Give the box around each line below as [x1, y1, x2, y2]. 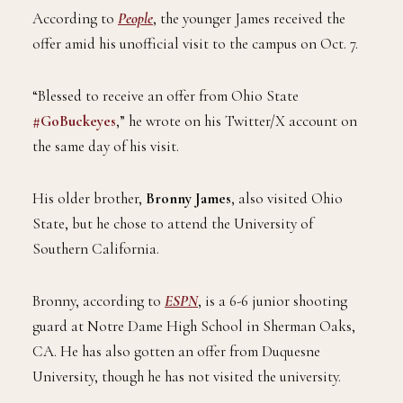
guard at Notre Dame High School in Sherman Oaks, [32, 317, 355, 336]
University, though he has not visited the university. [32, 367, 341, 387]
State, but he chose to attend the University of [32, 214, 313, 234]
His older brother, [32, 189, 146, 209]
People [118, 9, 153, 29]
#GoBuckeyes [32, 112, 116, 131]
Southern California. [32, 239, 159, 259]
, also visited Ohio [231, 189, 343, 209]
